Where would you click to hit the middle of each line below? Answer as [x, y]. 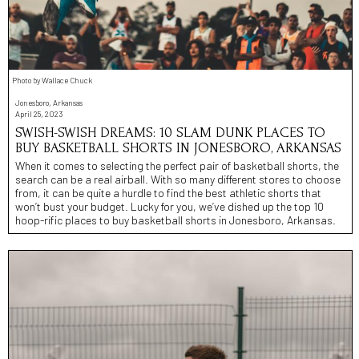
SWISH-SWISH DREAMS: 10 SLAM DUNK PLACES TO [170, 132]
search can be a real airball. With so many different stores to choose [178, 179]
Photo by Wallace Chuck [52, 80]
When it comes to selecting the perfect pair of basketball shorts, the [177, 165]
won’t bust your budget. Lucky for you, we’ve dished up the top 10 [169, 206]
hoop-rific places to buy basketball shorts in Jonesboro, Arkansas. [175, 220]
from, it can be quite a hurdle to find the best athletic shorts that [168, 192]
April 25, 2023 [39, 113]
